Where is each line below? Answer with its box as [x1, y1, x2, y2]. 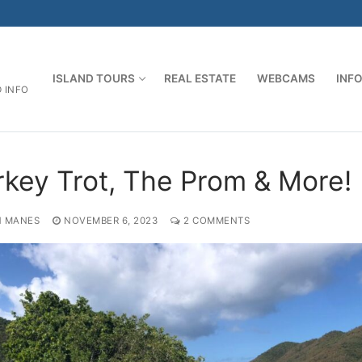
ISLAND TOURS [52, 72, 135, 85]
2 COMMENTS [180, 215, 250, 227]
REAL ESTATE [163, 72, 236, 85]
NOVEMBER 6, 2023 [64, 215, 158, 227]
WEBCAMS [256, 72, 315, 85]
